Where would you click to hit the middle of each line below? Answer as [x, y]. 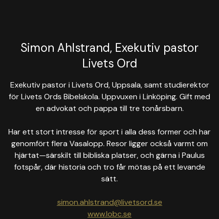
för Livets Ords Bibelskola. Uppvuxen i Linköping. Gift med [109, 97]
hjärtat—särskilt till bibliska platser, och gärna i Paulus [109, 155]
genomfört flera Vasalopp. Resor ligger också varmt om [109, 143]
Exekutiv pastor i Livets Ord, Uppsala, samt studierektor [109, 85]
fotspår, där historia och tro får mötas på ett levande [109, 167]
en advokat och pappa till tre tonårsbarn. [109, 108]
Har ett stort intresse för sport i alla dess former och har [109, 132]
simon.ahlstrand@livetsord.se [109, 202]
